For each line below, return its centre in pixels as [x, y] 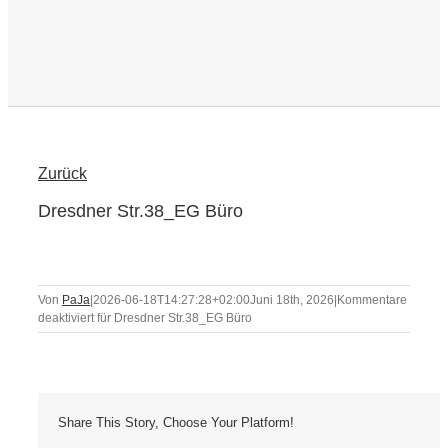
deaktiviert [66, 318]
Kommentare [372, 300]
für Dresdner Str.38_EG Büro [173, 318]
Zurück [62, 174]
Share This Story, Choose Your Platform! [176, 423]
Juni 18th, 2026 [292, 300]
